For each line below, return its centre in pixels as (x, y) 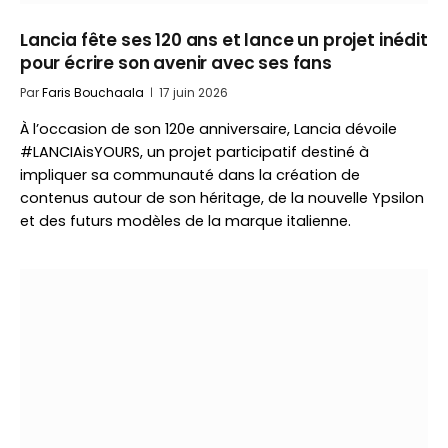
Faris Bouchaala (93, 92)
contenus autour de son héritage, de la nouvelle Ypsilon (222, 198)
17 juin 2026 (193, 92)
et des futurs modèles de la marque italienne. (185, 221)
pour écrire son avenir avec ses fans (176, 63)
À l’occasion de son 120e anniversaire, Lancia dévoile (208, 129)
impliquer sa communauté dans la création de (190, 175)
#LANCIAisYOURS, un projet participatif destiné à (194, 152)
